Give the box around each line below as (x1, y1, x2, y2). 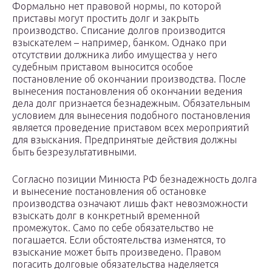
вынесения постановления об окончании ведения (12, 86, 242, 97)
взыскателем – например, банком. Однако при (12, 37, 226, 49)
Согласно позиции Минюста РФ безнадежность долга (12, 174, 257, 185)
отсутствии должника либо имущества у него (12, 49, 217, 61)
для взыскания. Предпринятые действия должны (12, 134, 237, 146)
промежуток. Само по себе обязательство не (12, 222, 214, 234)
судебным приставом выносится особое (12, 61, 193, 73)
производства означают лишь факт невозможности (12, 198, 248, 209)
